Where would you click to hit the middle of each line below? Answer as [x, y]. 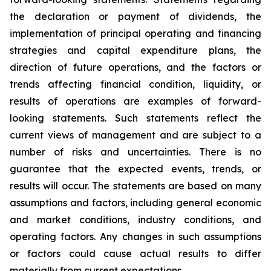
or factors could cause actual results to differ [135, 253]
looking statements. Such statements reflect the [135, 118]
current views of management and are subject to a [135, 135]
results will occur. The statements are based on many [135, 186]
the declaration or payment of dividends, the [135, 16]
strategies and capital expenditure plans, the [135, 50]
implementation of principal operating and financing [135, 33]
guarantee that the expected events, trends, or [135, 169]
